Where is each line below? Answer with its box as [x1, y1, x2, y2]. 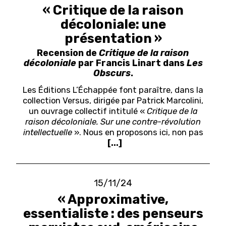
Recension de [37, 47, 99, 58]
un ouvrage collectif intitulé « [28, 105, 147, 116]
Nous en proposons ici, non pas [83, 127, 203, 137]
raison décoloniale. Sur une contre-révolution [25, 116, 201, 127]
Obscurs [93, 67, 131, 78]
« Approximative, [58, 192, 168, 207]
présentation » [64, 30, 162, 46]
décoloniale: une [60, 16, 166, 32]
